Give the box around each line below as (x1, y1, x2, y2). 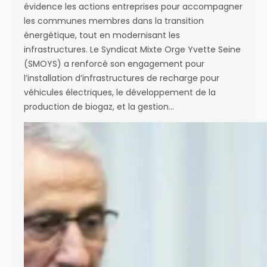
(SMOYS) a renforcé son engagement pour (24, 57, 204, 70)
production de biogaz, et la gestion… (24, 100, 174, 113)
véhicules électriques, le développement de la (24, 86, 216, 98)
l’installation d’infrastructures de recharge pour (24, 72, 219, 84)
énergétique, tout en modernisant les (24, 29, 180, 41)
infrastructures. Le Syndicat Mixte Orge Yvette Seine (24, 43, 241, 55)
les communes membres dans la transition (24, 14, 204, 27)
